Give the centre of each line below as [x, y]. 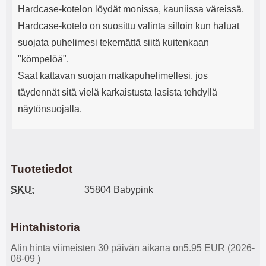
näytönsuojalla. [50, 109]
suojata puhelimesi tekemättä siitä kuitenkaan [113, 42]
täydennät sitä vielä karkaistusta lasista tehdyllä [118, 92]
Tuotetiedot [42, 169]
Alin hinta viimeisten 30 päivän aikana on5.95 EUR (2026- [133, 248]
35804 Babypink [119, 190]
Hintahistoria [45, 227]
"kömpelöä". [43, 59]
